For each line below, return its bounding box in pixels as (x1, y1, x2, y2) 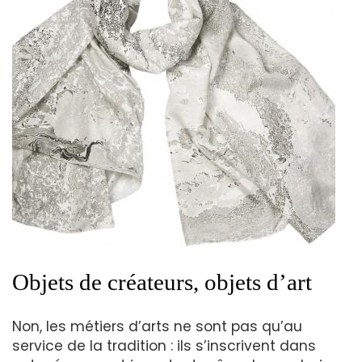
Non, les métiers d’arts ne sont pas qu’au (12, 316, 302, 336)
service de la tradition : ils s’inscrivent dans (12, 335, 316, 356)
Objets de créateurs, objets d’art (12, 268, 312, 295)
